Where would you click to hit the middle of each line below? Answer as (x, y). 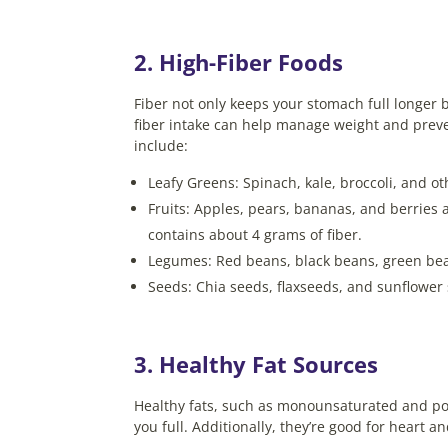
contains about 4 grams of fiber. (255, 235)
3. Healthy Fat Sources (259, 364)
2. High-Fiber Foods (242, 62)
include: (161, 146)
